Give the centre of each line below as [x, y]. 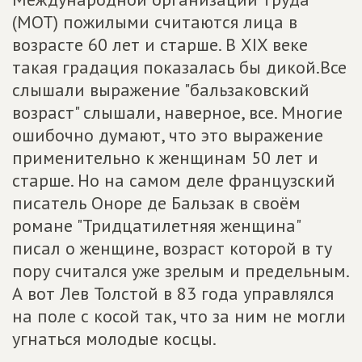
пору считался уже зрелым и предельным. [180, 271]
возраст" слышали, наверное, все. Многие [177, 112]
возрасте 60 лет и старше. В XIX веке [160, 44]
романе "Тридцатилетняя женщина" [156, 225]
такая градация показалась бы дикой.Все [179, 67]
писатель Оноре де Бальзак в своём [156, 203]
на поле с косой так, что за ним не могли [179, 316]
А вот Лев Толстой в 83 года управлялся [173, 293]
